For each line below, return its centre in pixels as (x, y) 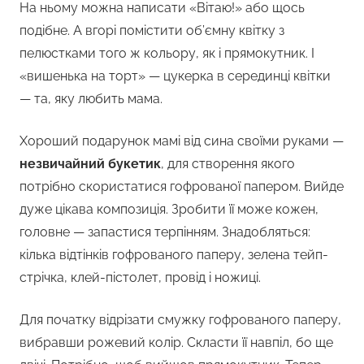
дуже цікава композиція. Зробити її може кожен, (169, 210)
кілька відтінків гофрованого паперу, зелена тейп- (174, 255)
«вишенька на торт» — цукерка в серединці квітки (175, 76)
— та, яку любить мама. (91, 99)
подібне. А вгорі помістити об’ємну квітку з (152, 31)
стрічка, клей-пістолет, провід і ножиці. (140, 278)
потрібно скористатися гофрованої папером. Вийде (182, 187)
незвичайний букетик (90, 164)
